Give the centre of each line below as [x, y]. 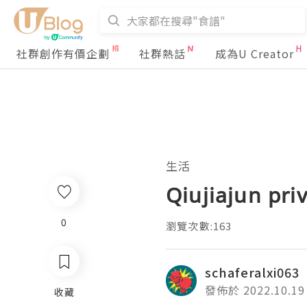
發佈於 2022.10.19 [255, 290]
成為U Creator [255, 53]
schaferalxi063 [252, 272]
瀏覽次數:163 [199, 226]
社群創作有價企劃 [63, 53]
